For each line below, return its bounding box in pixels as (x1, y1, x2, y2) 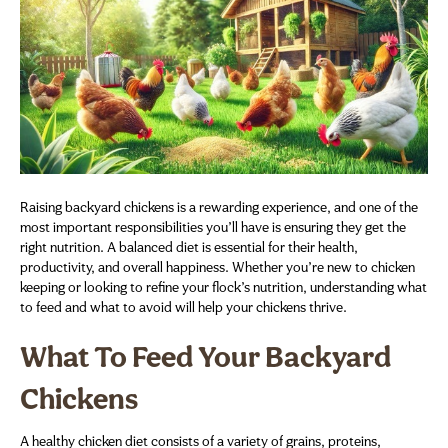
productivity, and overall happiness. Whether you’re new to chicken (20, 260, 415, 276)
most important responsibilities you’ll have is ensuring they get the (20, 220, 406, 236)
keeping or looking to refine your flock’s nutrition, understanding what (20, 280, 427, 296)
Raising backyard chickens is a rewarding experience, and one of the (20, 200, 418, 216)
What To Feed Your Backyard (20, 343, 391, 375)
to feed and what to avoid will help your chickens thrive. (20, 300, 347, 316)
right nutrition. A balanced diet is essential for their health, (20, 240, 358, 256)
